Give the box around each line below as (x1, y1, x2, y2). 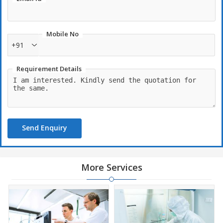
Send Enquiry (22, 123, 67, 132)
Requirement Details (16, 64, 82, 73)
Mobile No (46, 29, 79, 38)
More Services (81, 161, 142, 173)
